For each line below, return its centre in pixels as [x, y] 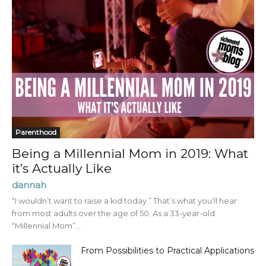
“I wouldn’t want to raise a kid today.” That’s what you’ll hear [124, 201]
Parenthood [36, 132]
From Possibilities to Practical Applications [167, 251]
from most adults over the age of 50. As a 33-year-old [113, 213]
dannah [29, 185]
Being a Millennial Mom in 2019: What [130, 154]
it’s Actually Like [62, 169]
